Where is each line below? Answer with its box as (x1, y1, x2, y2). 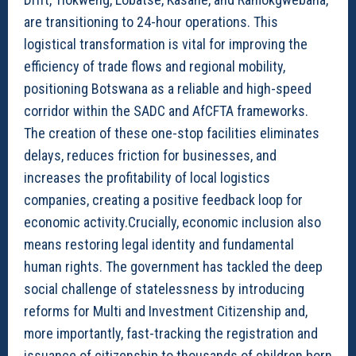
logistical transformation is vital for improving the (24, 35, 308, 52)
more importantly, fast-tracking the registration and (24, 324, 318, 342)
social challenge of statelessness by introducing (24, 280, 304, 297)
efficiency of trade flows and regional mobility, (24, 57, 285, 75)
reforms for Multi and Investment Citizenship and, (24, 302, 308, 319)
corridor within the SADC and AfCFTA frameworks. (24, 102, 308, 119)
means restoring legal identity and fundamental (24, 235, 294, 253)
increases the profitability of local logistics (24, 168, 270, 186)
